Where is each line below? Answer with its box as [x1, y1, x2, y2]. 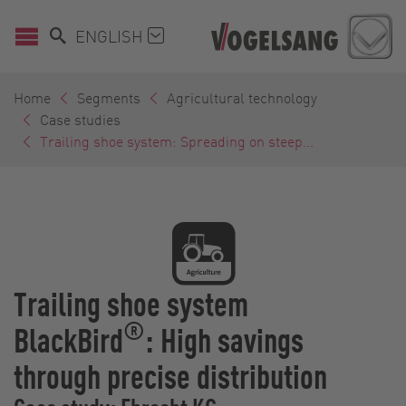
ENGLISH [75, 24, 148, 46]
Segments [77, 87, 140, 107]
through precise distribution [14, 353, 327, 397]
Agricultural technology [167, 87, 317, 107]
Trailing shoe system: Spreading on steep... [40, 130, 314, 150]
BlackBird [14, 316, 123, 361]
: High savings [145, 316, 304, 361]
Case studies [40, 109, 121, 129]
